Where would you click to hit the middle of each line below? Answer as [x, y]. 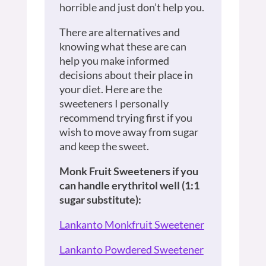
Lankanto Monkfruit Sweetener [132, 224]
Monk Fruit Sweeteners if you [129, 171]
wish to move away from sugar [129, 132]
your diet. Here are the [110, 89]
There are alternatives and [119, 32]
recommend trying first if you [126, 117]
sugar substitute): [100, 199]
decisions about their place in [126, 75]
